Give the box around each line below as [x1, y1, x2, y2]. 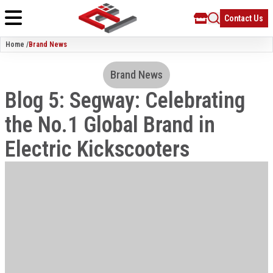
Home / [5, 40, 29, 49]
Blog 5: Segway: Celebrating [5, 88, 245, 113]
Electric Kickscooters [5, 136, 190, 162]
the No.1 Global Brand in [5, 112, 215, 138]
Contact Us [224, 13, 264, 23]
